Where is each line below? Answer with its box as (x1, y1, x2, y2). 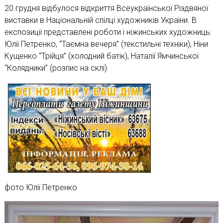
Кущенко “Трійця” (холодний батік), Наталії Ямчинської (4, 51, 199, 61)
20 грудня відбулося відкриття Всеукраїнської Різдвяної (4, 3, 208, 13)
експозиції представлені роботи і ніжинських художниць (4, 27, 210, 37)
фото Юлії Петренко (4, 183, 77, 193)
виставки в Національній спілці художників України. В (4, 15, 197, 25)
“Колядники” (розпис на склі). (4, 63, 109, 73)
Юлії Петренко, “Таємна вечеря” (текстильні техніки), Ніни (4, 39, 208, 49)
